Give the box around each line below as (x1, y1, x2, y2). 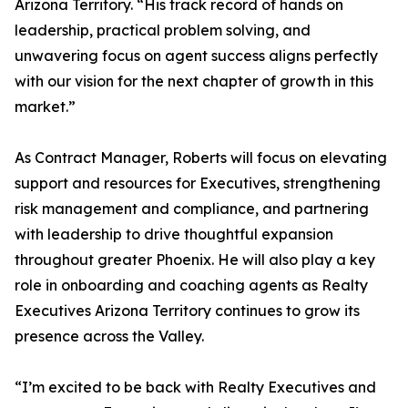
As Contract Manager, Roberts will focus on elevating (15, 148, 387, 168)
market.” (15, 97, 76, 117)
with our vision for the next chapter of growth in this (15, 72, 373, 91)
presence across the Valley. (15, 327, 204, 346)
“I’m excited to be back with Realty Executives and (15, 378, 376, 397)
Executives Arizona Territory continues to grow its (15, 301, 360, 321)
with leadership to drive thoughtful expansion (15, 225, 333, 244)
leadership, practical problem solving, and (15, 21, 311, 40)
